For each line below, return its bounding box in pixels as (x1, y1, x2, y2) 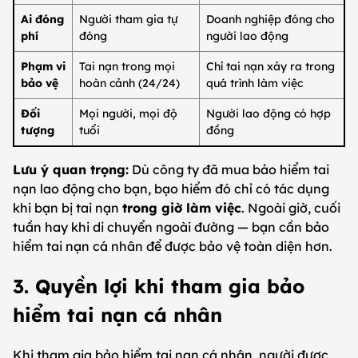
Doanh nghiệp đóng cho (206, 12, 335, 27)
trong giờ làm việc (122, 200, 241, 217)
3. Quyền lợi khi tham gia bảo (13, 274, 304, 299)
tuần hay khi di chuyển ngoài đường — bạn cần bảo (13, 219, 329, 236)
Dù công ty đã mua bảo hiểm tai (129, 161, 329, 178)
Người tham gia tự (79, 12, 177, 27)
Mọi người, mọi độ (79, 106, 177, 121)
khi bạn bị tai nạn (13, 200, 122, 217)
